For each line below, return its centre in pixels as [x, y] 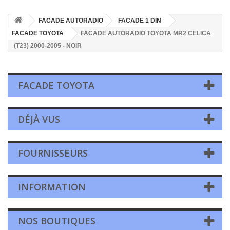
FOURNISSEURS [53, 153]
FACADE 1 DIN [140, 21]
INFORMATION [52, 187]
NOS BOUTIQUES [57, 221]
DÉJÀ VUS [39, 119]
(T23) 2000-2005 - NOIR [48, 46]
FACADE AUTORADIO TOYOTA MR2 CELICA [146, 33]
